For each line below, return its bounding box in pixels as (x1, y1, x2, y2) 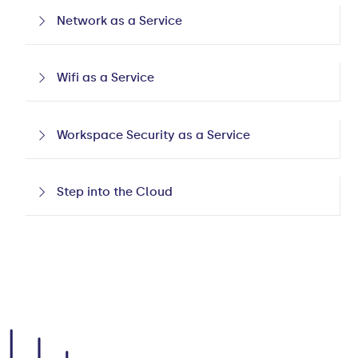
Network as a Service (57, 13, 183, 28)
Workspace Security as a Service (57, 127, 251, 142)
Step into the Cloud (57, 185, 173, 200)
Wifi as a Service (57, 70, 155, 86)
